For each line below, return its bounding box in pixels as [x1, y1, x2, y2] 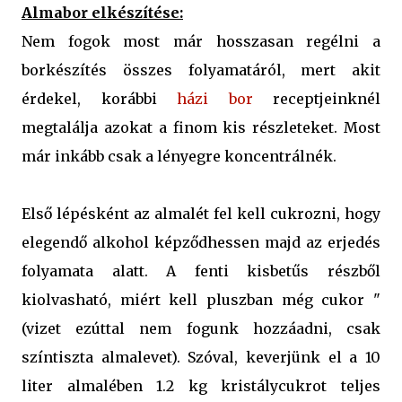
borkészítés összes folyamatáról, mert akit [22, 61, 380, 80]
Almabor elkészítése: [22, 4, 183, 22]
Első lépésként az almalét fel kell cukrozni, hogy [22, 205, 380, 223]
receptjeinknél [252, 90, 380, 109]
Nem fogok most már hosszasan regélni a [22, 32, 380, 51]
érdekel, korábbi [22, 90, 177, 109]
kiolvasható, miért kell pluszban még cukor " [22, 291, 380, 310]
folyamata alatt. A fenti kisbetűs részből [22, 262, 380, 281]
